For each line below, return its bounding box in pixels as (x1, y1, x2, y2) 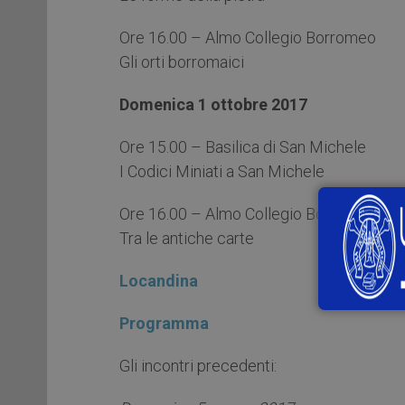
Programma (119, 313, 209, 333)
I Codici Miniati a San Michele (119, 161, 325, 181)
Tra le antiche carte (119, 228, 254, 248)
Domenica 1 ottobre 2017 (119, 94, 307, 114)
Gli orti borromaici (119, 52, 244, 71)
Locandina (119, 270, 198, 290)
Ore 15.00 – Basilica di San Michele (119, 137, 366, 156)
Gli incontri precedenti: (119, 355, 277, 375)
